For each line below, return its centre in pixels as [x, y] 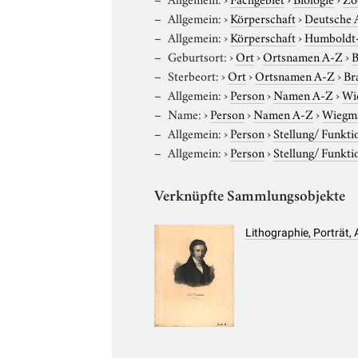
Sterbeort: [194, 75]
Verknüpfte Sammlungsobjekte [250, 197]
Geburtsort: [198, 56]
